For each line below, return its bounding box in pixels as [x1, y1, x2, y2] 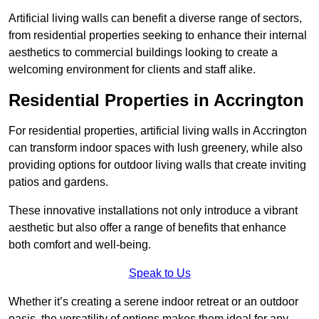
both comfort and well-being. [9, 239, 151, 251]
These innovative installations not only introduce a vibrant [9, 204, 298, 217]
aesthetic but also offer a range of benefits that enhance [9, 221, 286, 234]
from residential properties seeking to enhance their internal [9, 29, 307, 42]
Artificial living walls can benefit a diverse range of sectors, [9, 12, 302, 25]
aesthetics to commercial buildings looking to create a [9, 46, 278, 59]
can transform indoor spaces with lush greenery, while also [9, 142, 303, 155]
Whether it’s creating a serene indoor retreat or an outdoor [9, 296, 298, 308]
